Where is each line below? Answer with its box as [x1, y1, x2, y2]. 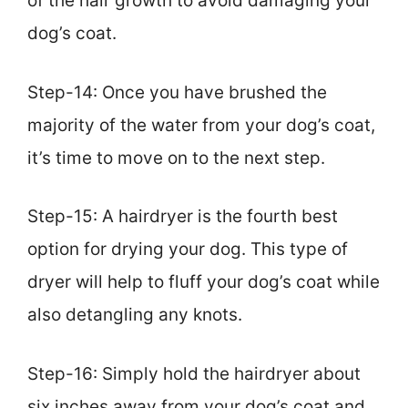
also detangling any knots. [27, 304, 242, 326]
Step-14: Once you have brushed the [27, 81, 327, 103]
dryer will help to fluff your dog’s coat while [27, 271, 380, 293]
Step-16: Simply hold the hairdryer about [27, 362, 361, 384]
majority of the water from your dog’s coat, [27, 114, 375, 136]
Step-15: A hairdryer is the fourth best [27, 206, 338, 228]
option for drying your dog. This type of [27, 239, 348, 260]
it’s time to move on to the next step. [27, 147, 325, 168]
